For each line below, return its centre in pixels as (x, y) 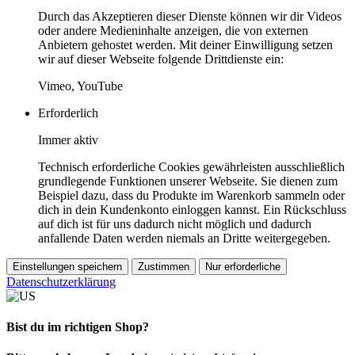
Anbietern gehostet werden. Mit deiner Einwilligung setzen (185, 44)
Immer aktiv (68, 139)
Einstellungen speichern (67, 266)
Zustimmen (164, 266)
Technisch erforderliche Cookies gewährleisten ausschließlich (191, 166)
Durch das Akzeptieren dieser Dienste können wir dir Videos (190, 16)
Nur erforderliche (243, 266)
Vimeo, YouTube (80, 86)
